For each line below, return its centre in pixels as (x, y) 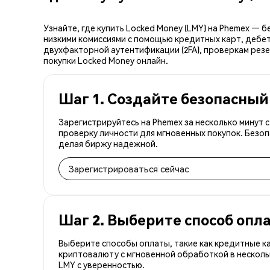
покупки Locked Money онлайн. (106, 60)
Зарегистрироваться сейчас (129, 168)
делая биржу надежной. (108, 143)
